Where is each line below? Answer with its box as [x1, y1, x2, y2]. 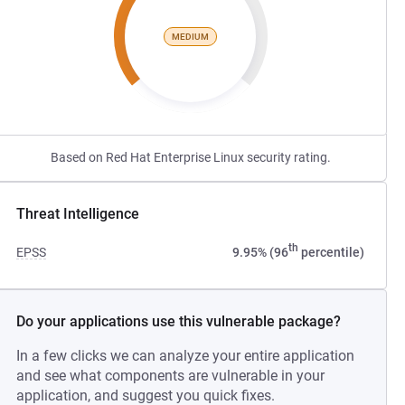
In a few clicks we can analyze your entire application [16, 347, 355, 364]
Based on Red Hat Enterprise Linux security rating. [50, 150, 331, 165]
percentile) [297, 245, 364, 259]
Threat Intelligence [16, 205, 140, 222]
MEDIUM [172, 31, 210, 42]
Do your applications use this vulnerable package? [16, 313, 342, 330]
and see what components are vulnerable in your [16, 367, 325, 384]
